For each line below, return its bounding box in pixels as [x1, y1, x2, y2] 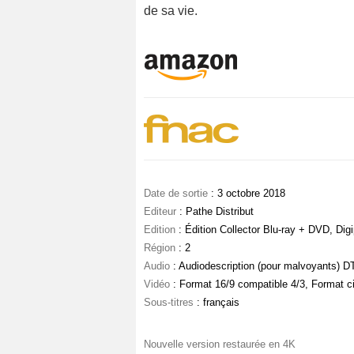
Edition [144, 224, 175, 235]
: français [194, 296, 239, 308]
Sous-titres [144, 296, 194, 308]
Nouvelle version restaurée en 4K [144, 338, 296, 350]
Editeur [144, 205, 176, 217]
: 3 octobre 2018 [208, 187, 285, 199]
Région [144, 242, 175, 254]
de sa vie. [144, 4, 198, 17]
